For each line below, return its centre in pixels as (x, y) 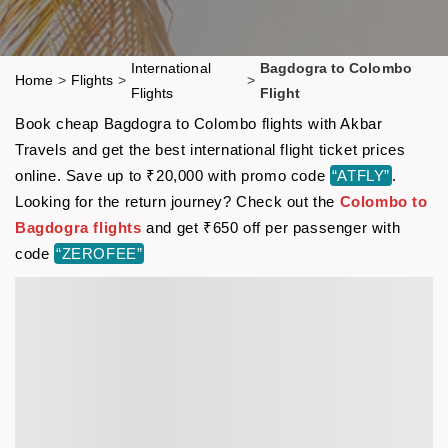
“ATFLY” (361, 175)
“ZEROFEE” (99, 253)
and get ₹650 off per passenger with (271, 227)
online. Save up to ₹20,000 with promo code (172, 175)
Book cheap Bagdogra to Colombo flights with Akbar (199, 123)
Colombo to (383, 201)
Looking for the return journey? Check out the (177, 201)
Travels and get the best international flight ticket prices (210, 149)
